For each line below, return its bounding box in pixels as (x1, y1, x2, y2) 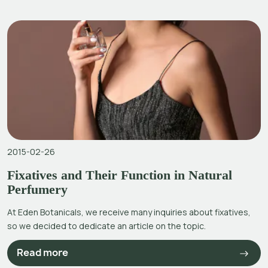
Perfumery (7, 181, 68, 197)
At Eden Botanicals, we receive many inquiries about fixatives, (7, 206, 251, 218)
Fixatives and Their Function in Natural (7, 167, 232, 182)
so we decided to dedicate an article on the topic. (7, 220, 206, 232)
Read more (17, 246, 68, 260)
